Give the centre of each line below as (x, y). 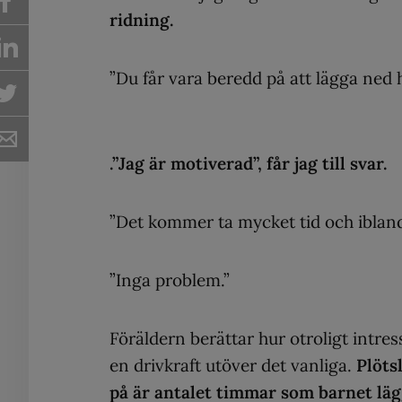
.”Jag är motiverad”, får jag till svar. (251, 163)
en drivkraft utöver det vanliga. (233, 365)
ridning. (144, 19)
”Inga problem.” (170, 280)
